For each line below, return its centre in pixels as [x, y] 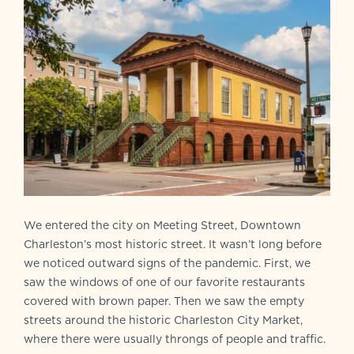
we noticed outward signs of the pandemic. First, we [167, 263]
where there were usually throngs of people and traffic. [175, 339]
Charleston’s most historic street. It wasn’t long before [173, 244]
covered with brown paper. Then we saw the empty [164, 301]
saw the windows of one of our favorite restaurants [164, 282]
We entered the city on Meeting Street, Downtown [162, 225]
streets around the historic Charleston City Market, [163, 320]
